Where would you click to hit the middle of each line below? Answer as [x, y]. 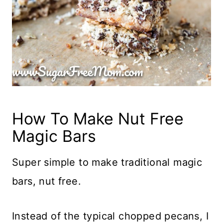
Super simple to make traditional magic [107, 162]
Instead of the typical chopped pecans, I [110, 216]
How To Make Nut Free [98, 118]
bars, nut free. [47, 181]
